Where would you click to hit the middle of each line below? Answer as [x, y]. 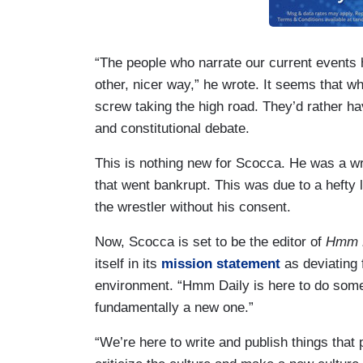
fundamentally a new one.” [174, 307]
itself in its [128, 263]
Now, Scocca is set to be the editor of [210, 241]
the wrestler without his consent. [193, 207]
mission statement [221, 263]
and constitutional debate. [172, 128]
